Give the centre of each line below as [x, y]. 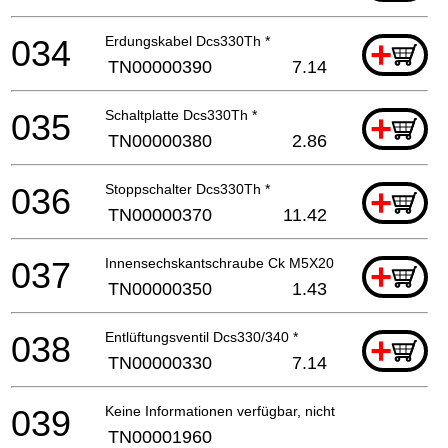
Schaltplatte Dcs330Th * [181, 114]
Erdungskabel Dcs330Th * [187, 40]
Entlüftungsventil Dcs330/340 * [201, 336]
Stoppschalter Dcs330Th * [187, 188]
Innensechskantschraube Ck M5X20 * [224, 262]
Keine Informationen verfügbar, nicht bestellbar [253, 410]
